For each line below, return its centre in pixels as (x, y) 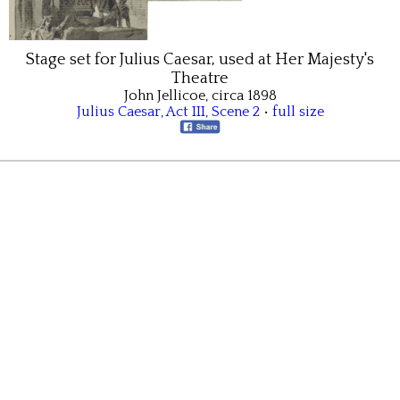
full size (298, 111)
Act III (185, 111)
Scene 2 (235, 111)
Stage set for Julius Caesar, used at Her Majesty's (200, 59)
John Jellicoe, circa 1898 (200, 95)
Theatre (200, 78)
